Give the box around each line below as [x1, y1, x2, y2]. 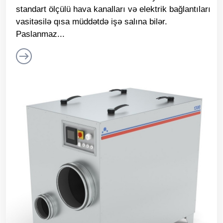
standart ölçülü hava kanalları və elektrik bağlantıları [16, 4, 211, 14]
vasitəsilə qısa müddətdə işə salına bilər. [16, 17, 167, 27]
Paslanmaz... [16, 29, 65, 39]
